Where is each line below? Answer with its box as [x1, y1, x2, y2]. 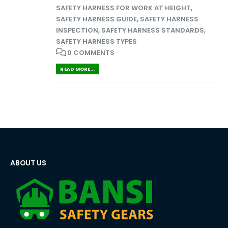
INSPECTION [56, 25, 98, 36]
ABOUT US [10, 158, 46, 168]
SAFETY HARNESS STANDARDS [101, 25, 204, 36]
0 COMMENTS [67, 48, 115, 58]
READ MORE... [60, 66, 95, 73]
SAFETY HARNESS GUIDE [56, 14, 137, 24]
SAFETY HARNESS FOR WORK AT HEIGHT [56, 3, 191, 13]
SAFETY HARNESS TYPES [56, 37, 137, 47]
